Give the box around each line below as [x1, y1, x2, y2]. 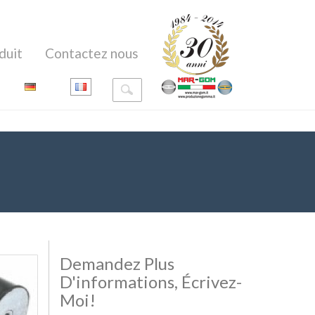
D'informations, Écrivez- [59, 271, 242, 292]
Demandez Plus [59, 253, 174, 274]
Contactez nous [45, 45, 139, 61]
